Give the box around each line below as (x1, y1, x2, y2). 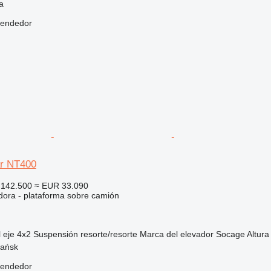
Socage (215, 229, 245, 239)
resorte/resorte (80, 229, 137, 239)
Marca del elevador (139, 229, 214, 239)
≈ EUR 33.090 (34, 180, 88, 191)
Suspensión (33, 229, 78, 239)
